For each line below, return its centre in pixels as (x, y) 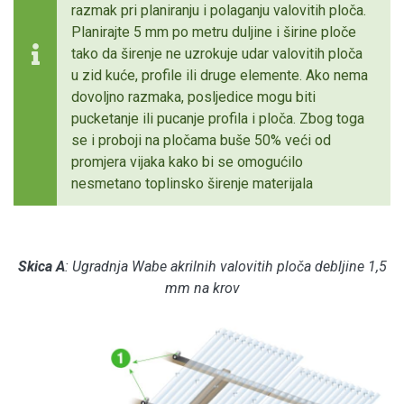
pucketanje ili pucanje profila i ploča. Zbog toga (218, 119)
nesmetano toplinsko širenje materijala (192, 184)
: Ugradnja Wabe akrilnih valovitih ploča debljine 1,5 (225, 267)
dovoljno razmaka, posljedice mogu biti (193, 97)
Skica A (41, 267)
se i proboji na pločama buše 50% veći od (201, 141)
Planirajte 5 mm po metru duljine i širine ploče (214, 32)
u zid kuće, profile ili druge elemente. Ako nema (220, 76)
